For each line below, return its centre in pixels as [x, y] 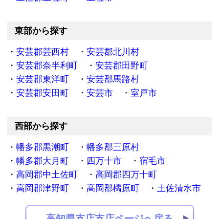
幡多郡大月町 [43, 161]
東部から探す [41, 31]
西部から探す [41, 126]
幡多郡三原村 [113, 147]
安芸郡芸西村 [43, 52]
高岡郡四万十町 [126, 175]
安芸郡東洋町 [43, 79]
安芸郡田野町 [122, 66]
